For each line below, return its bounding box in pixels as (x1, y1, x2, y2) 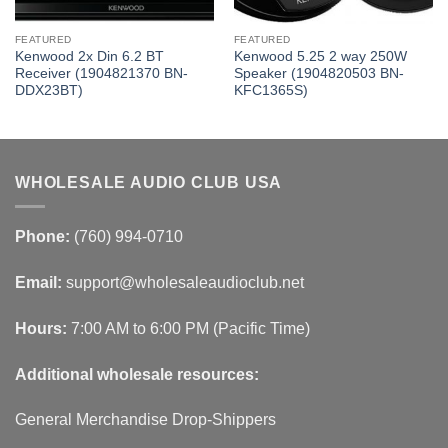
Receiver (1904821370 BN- (14, 65, 188, 81)
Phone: (15, 228, 70, 246)
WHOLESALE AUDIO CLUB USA (15, 173, 283, 191)
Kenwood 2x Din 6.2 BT (14, 48, 164, 64)
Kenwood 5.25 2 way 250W (233, 48, 407, 64)
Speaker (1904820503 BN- (233, 65, 404, 81)
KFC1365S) (233, 82, 308, 98)
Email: (15, 274, 62, 291)
